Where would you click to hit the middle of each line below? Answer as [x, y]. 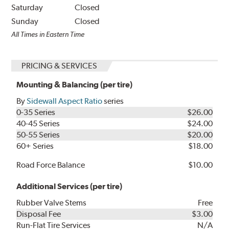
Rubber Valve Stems [52, 203]
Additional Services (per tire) [70, 187]
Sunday [25, 21]
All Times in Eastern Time [48, 35]
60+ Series [35, 146]
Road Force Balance [51, 165]
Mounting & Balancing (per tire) [75, 85]
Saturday [27, 8]
